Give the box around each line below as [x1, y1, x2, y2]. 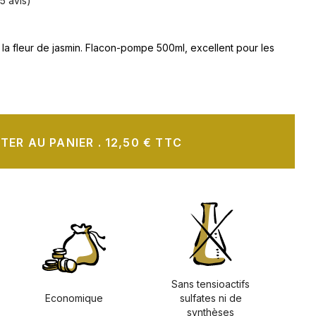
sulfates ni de [179, 292, 242, 304]
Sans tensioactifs [171, 278, 250, 290]
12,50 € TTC [155, 135, 183, 150]
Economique [44, 292, 103, 304]
